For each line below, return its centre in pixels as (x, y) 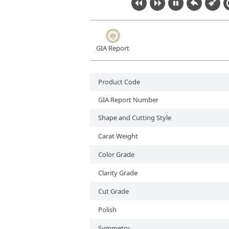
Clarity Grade (118, 173)
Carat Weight (118, 136)
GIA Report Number (128, 100)
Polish (107, 210)
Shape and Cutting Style (135, 118)
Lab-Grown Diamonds (103, 13)
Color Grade (116, 154)
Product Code (119, 82)
